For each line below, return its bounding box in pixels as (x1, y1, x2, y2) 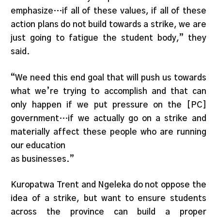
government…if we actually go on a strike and (11, 114, 206, 123)
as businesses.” (11, 155, 75, 163)
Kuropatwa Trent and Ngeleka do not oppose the (11, 181, 206, 189)
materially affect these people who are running (11, 127, 206, 136)
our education (11, 141, 66, 150)
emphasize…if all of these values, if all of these (11, 7, 206, 15)
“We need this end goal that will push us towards (11, 73, 206, 82)
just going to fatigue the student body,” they (11, 34, 206, 43)
